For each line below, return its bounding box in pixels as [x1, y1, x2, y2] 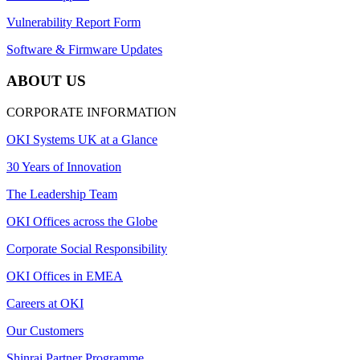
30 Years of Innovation [6, 159, 121, 174]
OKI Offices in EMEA [6, 268, 123, 283]
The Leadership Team [6, 186, 117, 201]
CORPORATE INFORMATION [6, 104, 177, 119]
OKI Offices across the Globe [6, 214, 157, 228]
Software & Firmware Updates [6, 43, 162, 57]
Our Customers [6, 323, 84, 337]
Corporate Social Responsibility [6, 241, 167, 256]
